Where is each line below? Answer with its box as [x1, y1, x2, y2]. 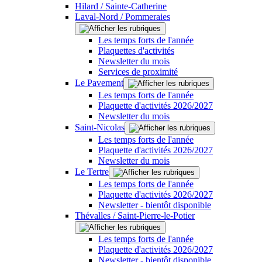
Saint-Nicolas [75, 122, 125, 132]
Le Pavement [75, 77, 123, 88]
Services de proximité [98, 66, 178, 77]
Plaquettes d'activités [98, 45, 174, 56]
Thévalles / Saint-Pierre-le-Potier [75, 210, 195, 220]
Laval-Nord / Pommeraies [75, 11, 170, 22]
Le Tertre [75, 166, 109, 177]
